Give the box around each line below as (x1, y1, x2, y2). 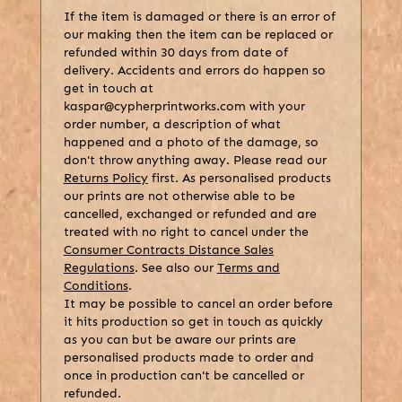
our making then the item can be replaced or (63, 27, 333, 43)
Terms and (216, 260, 280, 276)
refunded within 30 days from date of (63, 45, 288, 61)
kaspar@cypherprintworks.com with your (63, 99, 305, 115)
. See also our (134, 260, 217, 276)
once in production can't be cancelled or (63, 368, 304, 384)
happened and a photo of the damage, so (63, 135, 319, 151)
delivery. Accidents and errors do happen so (63, 63, 326, 79)
